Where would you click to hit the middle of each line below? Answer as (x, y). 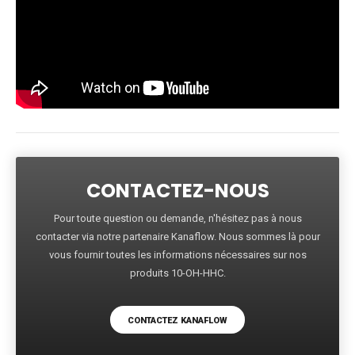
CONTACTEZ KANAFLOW (177, 320)
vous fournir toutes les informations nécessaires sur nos (177, 254)
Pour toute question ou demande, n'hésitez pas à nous (177, 218)
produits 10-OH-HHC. (177, 273)
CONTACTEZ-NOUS (177, 190)
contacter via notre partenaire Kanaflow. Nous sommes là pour (177, 236)
